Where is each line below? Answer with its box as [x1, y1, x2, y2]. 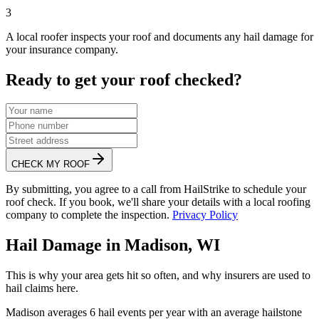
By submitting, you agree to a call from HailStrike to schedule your [6, 183, 306, 196]
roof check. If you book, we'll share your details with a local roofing [6, 196, 310, 209]
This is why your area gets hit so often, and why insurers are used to [6, 269, 310, 282]
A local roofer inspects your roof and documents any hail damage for [6, 30, 313, 43]
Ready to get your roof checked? [6, 70, 242, 89]
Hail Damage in [6, 236, 125, 255]
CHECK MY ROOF [11, 159, 90, 170]
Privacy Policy [172, 209, 238, 221]
